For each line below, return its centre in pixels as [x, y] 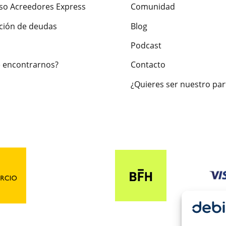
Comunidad [153, 7]
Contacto [148, 65]
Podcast [146, 45]
